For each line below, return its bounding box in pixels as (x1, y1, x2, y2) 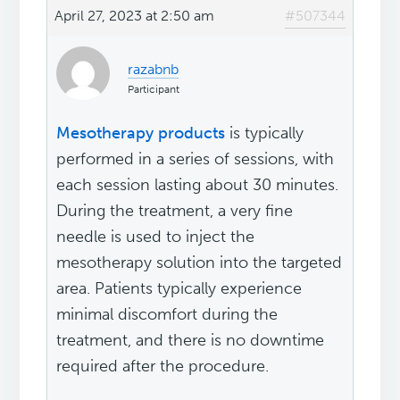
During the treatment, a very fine (56, 201, 294, 221)
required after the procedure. (56, 356, 270, 377)
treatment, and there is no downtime (56, 330, 325, 351)
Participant (128, 83, 180, 96)
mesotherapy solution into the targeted (56, 253, 343, 273)
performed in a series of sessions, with (56, 149, 335, 170)
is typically (225, 123, 304, 144)
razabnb (128, 61, 179, 79)
